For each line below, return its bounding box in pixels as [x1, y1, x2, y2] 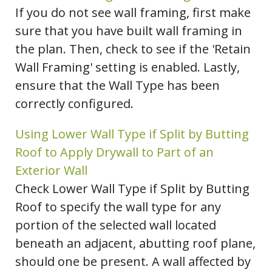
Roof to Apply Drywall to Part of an [15, 144, 214, 161]
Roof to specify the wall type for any [15, 199, 221, 216]
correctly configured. [15, 95, 134, 112]
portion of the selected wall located [15, 217, 216, 234]
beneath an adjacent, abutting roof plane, [15, 235, 256, 252]
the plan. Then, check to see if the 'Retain [15, 41, 251, 58]
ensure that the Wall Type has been [15, 77, 220, 94]
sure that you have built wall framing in [15, 22, 242, 39]
